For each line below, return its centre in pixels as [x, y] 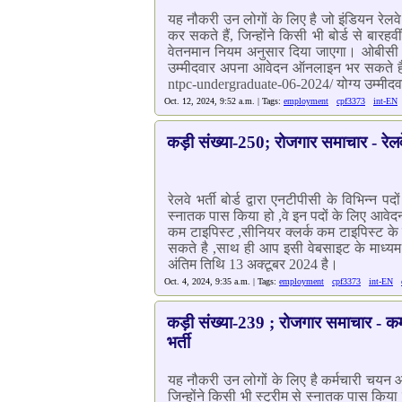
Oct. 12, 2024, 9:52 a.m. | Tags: [224, 101]
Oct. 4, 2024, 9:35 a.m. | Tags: [222, 281]
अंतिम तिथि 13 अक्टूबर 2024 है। [253, 264]
